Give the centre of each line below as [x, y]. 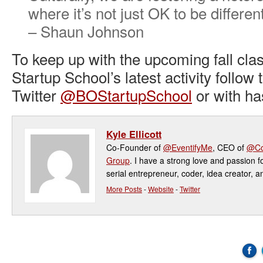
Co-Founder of [135, 147]
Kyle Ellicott [134, 134]
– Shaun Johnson [86, 31]
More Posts [124, 189]
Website [161, 189]
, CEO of [230, 147]
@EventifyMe [188, 147]
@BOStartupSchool [126, 95]
